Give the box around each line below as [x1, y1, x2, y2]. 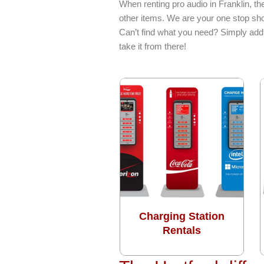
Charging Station [139, 210, 225, 222]
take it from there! [119, 41, 186, 51]
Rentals [163, 224, 202, 236]
